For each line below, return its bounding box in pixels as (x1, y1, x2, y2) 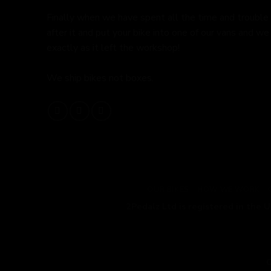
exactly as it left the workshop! (47, 41, 180, 55)
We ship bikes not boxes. (47, 71, 154, 85)
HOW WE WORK (197, 184, 260, 195)
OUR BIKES (147, 184, 189, 195)
